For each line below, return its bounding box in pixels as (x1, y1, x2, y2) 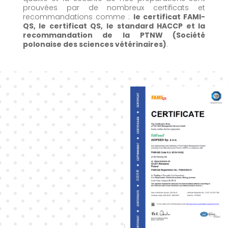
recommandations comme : (22, 12, 133, 22)
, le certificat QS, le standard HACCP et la (33, 21, 206, 31)
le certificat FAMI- (133, 12, 206, 22)
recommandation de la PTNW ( (22, 30, 177, 40)
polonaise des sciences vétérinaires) (22, 39, 166, 49)
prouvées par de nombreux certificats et (22, 3, 206, 13)
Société (176, 30, 206, 40)
